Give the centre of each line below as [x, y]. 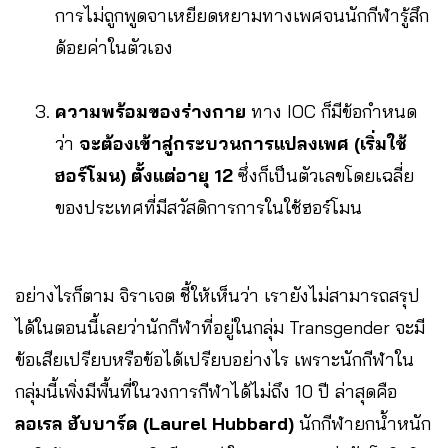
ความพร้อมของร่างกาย [150, 111]
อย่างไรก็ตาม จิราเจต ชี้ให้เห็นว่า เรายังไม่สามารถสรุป [217, 295]
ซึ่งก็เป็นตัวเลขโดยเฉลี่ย [323, 175]
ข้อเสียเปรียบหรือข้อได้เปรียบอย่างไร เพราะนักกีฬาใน [214, 359]
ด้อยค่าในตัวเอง [114, 47]
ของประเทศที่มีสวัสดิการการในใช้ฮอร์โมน [208, 207]
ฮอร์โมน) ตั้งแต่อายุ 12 [144, 175]
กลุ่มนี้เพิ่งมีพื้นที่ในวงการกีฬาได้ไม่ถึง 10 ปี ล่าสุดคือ [206, 391]
